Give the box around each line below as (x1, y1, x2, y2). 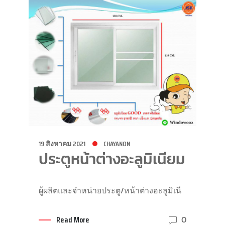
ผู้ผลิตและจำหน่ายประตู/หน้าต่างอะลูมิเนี (38, 184, 181, 196)
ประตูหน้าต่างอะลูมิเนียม (38, 147, 185, 170)
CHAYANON (103, 138, 130, 149)
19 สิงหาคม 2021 (38, 138, 85, 149)
